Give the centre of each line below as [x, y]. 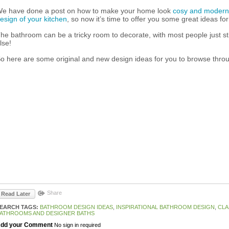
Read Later [16, 194]
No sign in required [77, 225]
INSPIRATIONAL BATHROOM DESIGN [165, 207]
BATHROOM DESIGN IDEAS [76, 207]
